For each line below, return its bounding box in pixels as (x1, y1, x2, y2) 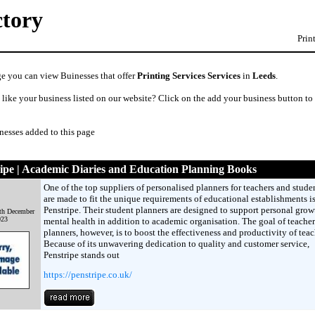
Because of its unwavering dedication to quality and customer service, (43, 238, 309, 249)
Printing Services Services (137, 70, 240, 81)
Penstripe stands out (43, 250, 120, 260)
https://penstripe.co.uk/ (43, 269, 132, 280)
